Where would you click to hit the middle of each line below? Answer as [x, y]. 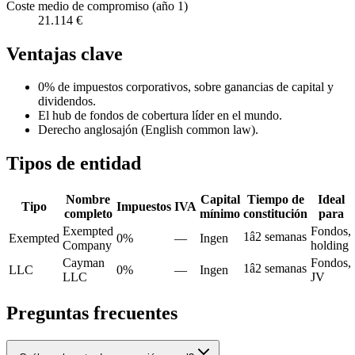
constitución [275, 214]
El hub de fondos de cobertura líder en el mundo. [160, 116]
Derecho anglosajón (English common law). [148, 130]
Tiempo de [275, 200]
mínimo [220, 214]
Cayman [84, 263]
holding [330, 246]
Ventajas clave [65, 53]
